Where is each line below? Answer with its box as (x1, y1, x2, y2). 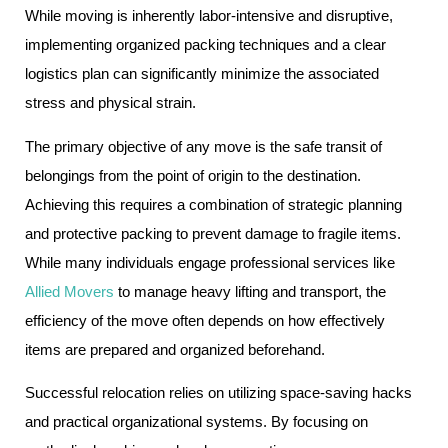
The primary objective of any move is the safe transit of (25, 137, 382, 155)
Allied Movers (25, 282, 114, 300)
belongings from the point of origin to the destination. (25, 166, 361, 184)
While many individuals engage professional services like (25, 253, 395, 271)
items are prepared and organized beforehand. (25, 340, 325, 358)
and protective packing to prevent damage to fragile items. (25, 224, 401, 242)
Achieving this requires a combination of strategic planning (25, 195, 402, 213)
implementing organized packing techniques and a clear (25, 36, 386, 54)
